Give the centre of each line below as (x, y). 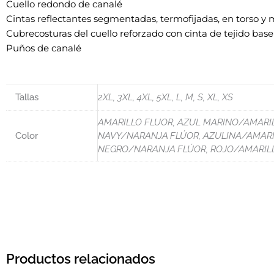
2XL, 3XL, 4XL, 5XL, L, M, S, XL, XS (165, 98)
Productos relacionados (81, 258)
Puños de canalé (44, 48)
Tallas (27, 98)
